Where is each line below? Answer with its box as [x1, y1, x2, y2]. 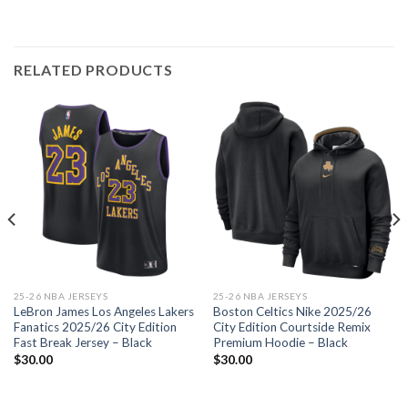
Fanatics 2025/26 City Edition [13, 320, 177, 335]
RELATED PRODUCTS [14, 61, 173, 79]
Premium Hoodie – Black [212, 335, 348, 351]
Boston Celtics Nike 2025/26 [212, 304, 372, 320]
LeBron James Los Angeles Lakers [13, 304, 194, 320]
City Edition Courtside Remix [212, 320, 371, 335]
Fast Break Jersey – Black [13, 335, 152, 351]
